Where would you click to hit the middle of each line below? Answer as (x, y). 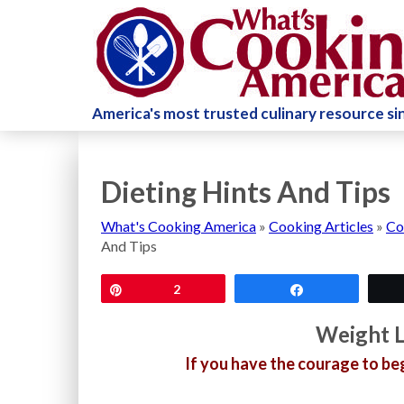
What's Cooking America (179, 226)
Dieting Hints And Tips (246, 192)
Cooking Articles (321, 226)
